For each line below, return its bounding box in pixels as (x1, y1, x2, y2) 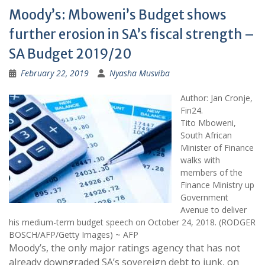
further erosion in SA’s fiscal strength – (9, 26, 254, 43)
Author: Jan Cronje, (180, 92, 253, 104)
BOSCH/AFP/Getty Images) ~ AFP (9, 229, 138, 240)
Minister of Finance (180, 142, 254, 153)
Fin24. (180, 105, 203, 116)
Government (180, 192, 228, 203)
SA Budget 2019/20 (9, 46, 132, 62)
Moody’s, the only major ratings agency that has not (9, 241, 240, 254)
